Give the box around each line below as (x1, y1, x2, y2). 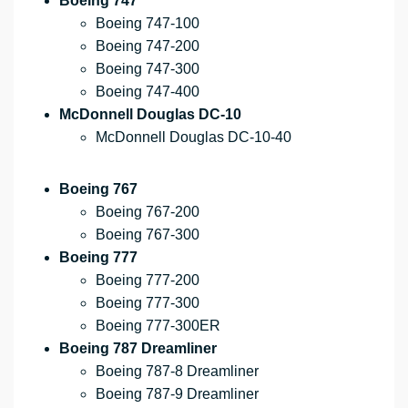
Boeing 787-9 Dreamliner (96, 386, 259, 403)
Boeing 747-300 (96, 61, 199, 77)
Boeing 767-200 (96, 204, 199, 220)
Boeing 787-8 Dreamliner (96, 363, 259, 380)
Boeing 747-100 (96, 15, 199, 32)
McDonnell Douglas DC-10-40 (96, 129, 291, 146)
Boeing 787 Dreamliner (59, 341, 217, 357)
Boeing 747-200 (96, 38, 199, 55)
